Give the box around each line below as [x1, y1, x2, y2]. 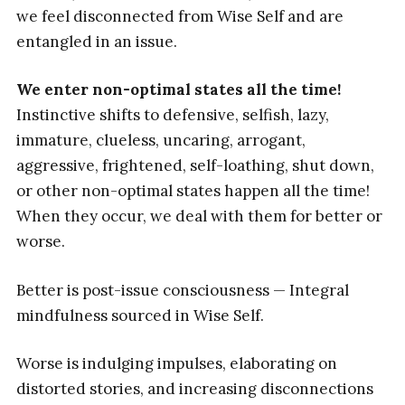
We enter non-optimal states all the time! [15, 80, 341, 100]
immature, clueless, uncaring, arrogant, [15, 130, 306, 151]
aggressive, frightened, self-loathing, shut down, [15, 155, 374, 176]
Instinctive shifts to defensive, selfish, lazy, [15, 105, 329, 126]
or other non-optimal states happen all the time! [15, 181, 370, 202]
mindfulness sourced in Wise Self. [15, 305, 264, 325]
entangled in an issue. [15, 31, 177, 52]
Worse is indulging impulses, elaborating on [15, 353, 337, 374]
